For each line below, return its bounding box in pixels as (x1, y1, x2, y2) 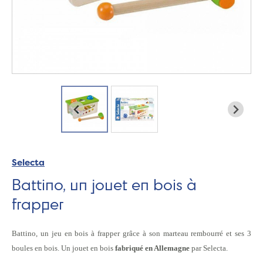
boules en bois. (12, 244, 59, 253)
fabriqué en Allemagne (115, 244, 190, 253)
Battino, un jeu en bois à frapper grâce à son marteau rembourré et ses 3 (12, 229, 251, 238)
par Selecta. (190, 244, 228, 253)
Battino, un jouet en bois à (12, 174, 197, 195)
